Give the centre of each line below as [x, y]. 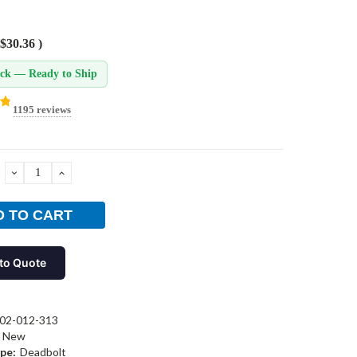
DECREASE [49, 172]
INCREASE [94, 172]
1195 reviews [41, 109]
